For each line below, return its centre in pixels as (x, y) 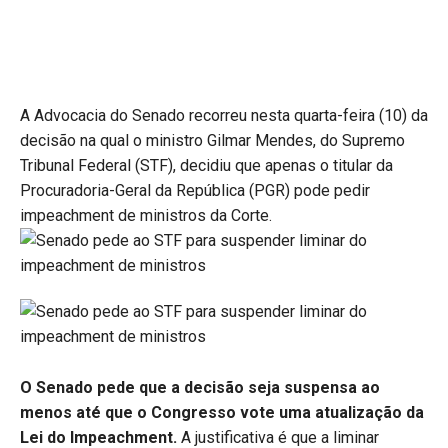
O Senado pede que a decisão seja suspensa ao (200, 387)
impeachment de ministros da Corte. (148, 215)
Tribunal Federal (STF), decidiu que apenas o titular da (206, 165)
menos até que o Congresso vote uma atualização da (222, 412)
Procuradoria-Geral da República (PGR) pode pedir (195, 190)
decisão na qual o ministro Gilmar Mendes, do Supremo (212, 140)
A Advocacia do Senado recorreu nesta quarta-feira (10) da (224, 115)
